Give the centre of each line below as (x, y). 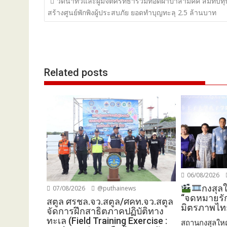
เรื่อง (59, 16)
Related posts (76, 72)
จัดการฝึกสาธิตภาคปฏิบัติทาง (105, 211)
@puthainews (116, 188)
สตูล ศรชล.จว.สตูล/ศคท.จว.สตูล (110, 202)
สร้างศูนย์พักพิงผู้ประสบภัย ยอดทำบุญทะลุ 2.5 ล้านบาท (132, 12)
